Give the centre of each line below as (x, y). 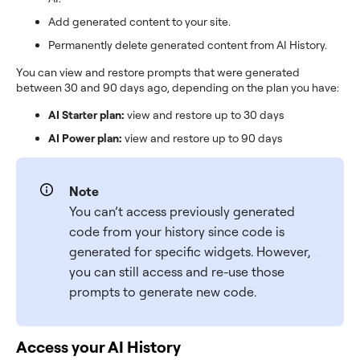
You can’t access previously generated (182, 212)
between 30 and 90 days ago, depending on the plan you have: (178, 87)
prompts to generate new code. (163, 292)
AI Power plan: (85, 138)
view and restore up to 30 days (205, 115)
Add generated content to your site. (139, 21)
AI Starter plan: (86, 115)
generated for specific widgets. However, (190, 252)
